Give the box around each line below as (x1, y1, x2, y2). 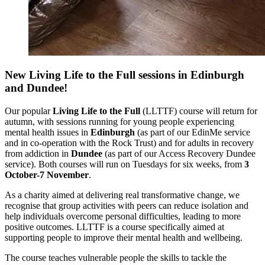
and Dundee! (5, 82, 67, 95)
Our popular (5, 106, 53, 117)
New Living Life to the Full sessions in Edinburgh (5, 69, 244, 82)
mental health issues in (5, 127, 91, 138)
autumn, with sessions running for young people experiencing (5, 117, 234, 127)
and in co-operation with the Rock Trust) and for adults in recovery (5, 138, 254, 148)
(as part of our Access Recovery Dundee (102, 148, 256, 159)
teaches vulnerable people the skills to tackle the (49, 253, 227, 263)
